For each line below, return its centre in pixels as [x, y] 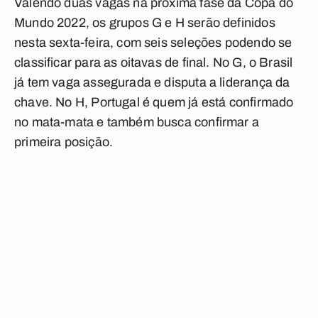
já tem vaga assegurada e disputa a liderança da [152, 82]
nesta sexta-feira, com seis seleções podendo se [153, 43]
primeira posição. [64, 142]
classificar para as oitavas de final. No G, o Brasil [154, 62]
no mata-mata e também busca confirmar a [137, 122]
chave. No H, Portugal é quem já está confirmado [154, 102]
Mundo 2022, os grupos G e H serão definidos [145, 23]
